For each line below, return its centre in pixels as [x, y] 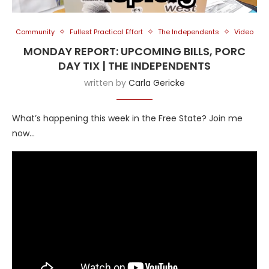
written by [106, 83]
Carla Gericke [157, 83]
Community [35, 32]
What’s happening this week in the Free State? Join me [127, 118]
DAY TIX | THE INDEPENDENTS [134, 65]
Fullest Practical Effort [106, 32]
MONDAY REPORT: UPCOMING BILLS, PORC [134, 51]
